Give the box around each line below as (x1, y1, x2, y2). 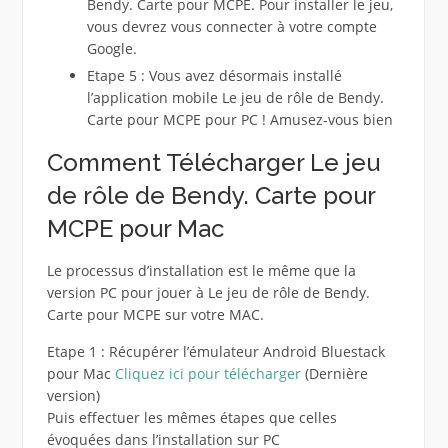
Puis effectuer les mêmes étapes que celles (46, 407, 337, 427)
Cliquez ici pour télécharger (114, 363, 301, 383)
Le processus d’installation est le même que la (46, 260, 356, 280)
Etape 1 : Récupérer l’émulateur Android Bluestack (46, 341, 385, 361)
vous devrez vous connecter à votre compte (86, 17, 377, 37)
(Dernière (300, 363, 368, 383)
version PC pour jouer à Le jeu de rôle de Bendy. (46, 282, 370, 302)
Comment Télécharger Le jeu (46, 147, 380, 177)
